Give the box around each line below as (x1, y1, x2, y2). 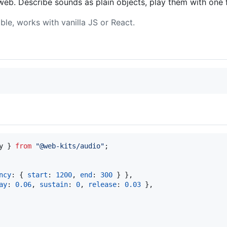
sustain (40, 180, 68, 188)
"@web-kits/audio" (35, 141, 104, 150)
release (88, 180, 117, 188)
